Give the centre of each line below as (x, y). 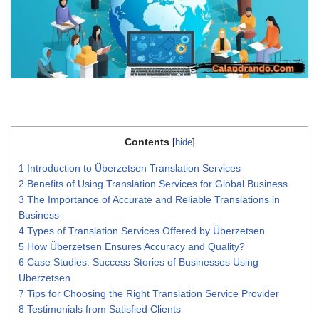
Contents (147, 142)
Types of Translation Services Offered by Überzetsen (145, 230)
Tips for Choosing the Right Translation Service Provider (152, 293)
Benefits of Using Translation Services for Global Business (156, 183)
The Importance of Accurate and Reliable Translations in (152, 199)
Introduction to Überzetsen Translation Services (132, 168)
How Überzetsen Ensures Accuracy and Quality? (135, 246)
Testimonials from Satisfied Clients (103, 309)
